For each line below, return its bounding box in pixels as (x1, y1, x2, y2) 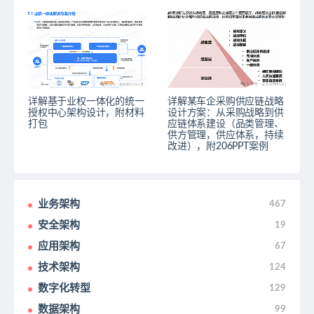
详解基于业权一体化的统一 (28, 97, 144, 107)
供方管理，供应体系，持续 (168, 130, 284, 141)
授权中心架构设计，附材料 (28, 108, 144, 118)
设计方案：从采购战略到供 (168, 108, 284, 118)
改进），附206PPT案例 (168, 142, 268, 152)
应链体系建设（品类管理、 (168, 119, 284, 130)
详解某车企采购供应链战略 (168, 97, 284, 107)
